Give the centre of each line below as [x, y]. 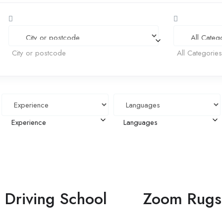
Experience [29, 122]
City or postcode [39, 53]
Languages [140, 122]
